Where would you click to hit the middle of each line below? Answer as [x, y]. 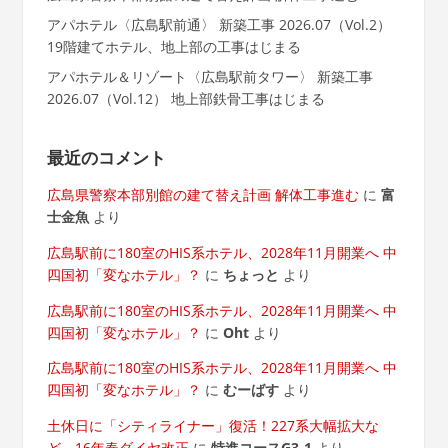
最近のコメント [106, 158]
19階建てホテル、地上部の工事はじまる [173, 46]
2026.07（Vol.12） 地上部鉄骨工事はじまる [185, 98]
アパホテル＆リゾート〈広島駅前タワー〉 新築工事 [209, 76]
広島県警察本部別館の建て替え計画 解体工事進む [202, 195]
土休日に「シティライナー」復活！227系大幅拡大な [212, 425]
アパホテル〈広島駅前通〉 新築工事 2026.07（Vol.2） [218, 24]
